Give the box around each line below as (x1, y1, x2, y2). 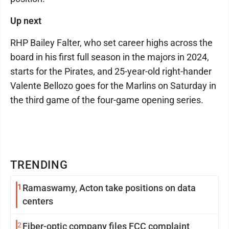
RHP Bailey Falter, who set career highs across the (10, 37, 213, 48)
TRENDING (10, 158, 68, 171)
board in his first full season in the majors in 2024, (10, 52, 209, 62)
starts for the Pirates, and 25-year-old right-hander (10, 66, 212, 77)
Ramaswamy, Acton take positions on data (22, 182, 196, 193)
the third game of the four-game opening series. (10, 95, 203, 105)
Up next (10, 15, 41, 26)
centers (22, 196, 53, 207)
